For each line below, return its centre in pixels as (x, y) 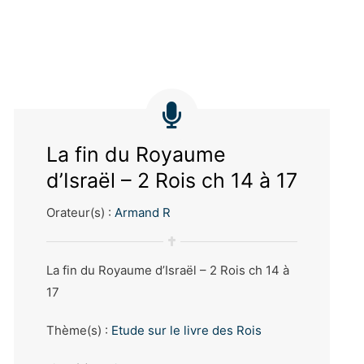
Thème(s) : (78, 331)
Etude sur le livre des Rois (186, 331)
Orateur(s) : (80, 212)
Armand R (142, 212)
